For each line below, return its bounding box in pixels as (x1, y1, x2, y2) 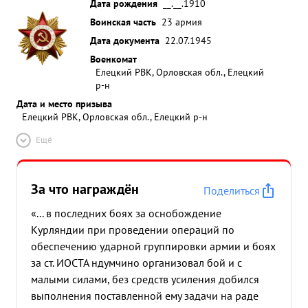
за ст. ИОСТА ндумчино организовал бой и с (31, 256, 242, 269)
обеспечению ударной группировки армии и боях (31, 239, 276, 253)
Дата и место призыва (16, 97, 112, 110)
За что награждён (31, 180, 139, 198)
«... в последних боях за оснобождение (31, 206, 221, 220)
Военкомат (90, 52, 137, 65)
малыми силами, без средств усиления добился (31, 272, 259, 286)
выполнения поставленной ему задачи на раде (31, 289, 258, 302)
